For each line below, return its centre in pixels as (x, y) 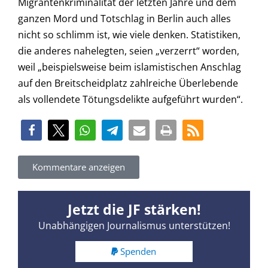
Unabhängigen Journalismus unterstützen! (134, 225)
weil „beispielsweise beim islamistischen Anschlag (130, 67)
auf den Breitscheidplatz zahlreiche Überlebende (128, 83)
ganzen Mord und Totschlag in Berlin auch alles (124, 19)
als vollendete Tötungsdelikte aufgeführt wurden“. (130, 100)
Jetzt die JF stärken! (134, 209)
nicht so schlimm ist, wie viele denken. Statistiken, (129, 35)
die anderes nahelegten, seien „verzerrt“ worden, (129, 51)
